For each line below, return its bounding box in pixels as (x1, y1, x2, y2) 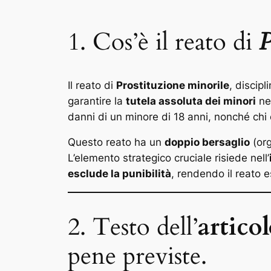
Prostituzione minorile (116, 79, 229, 91)
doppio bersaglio (165, 136, 250, 149)
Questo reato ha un (68, 136, 165, 149)
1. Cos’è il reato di (68, 25, 259, 59)
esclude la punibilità (68, 168, 171, 180)
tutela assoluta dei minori (126, 94, 256, 107)
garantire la (68, 94, 126, 107)
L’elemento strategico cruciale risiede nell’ (68, 152, 269, 165)
